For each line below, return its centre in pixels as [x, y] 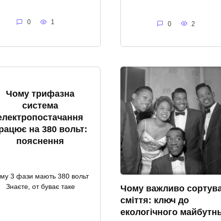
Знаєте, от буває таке [40, 186]
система [40, 105]
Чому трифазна [40, 93]
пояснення [40, 141]
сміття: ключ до [155, 200]
